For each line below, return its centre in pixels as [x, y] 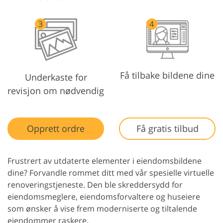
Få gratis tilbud [167, 129]
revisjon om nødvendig [56, 91]
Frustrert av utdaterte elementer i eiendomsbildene [105, 161]
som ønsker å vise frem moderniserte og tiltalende [102, 209]
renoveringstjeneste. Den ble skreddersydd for [95, 185]
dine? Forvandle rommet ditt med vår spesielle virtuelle [111, 173]
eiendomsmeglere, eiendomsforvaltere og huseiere [104, 197]
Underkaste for [56, 77]
